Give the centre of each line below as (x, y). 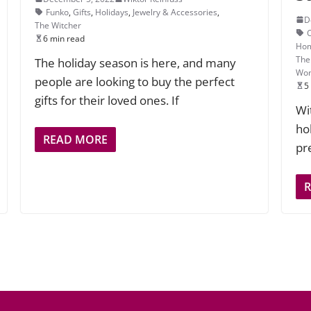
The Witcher (58, 25)
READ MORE (76, 140)
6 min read (64, 38)
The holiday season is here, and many (136, 62)
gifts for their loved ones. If (107, 100)
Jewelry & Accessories (175, 12)
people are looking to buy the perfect (135, 81)
